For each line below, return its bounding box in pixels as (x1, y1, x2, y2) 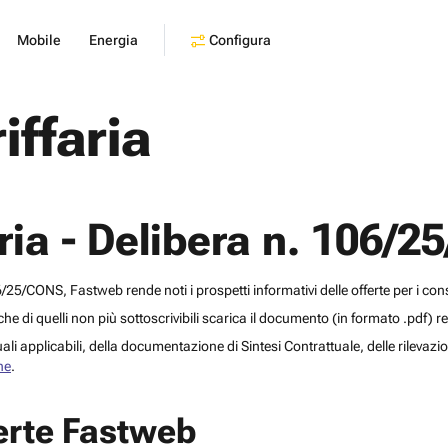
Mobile (17, 32, 61, 48)
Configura (209, 31, 271, 48)
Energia (89, 32, 138, 48)
